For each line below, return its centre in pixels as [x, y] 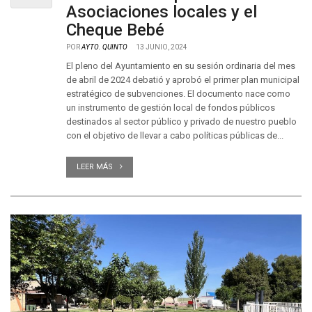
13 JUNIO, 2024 [162, 47]
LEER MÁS [95, 167]
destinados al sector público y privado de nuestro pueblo [181, 122]
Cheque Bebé [115, 30]
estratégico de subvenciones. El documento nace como [178, 94]
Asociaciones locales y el [162, 12]
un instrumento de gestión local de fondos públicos [171, 108]
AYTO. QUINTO [104, 47]
